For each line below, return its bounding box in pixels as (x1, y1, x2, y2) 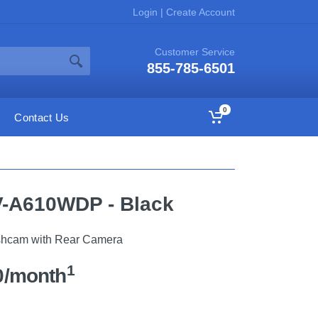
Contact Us (14, 111, 70, 124)
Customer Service (155, 46, 235, 57)
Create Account (163, 6, 235, 18)
